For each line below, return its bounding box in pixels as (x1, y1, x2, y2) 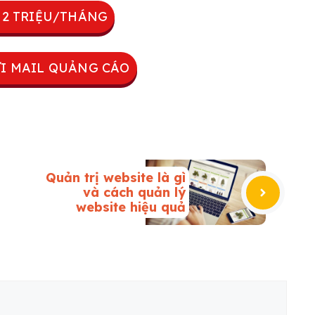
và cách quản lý (83, 184, 186, 201)
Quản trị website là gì (46, 169, 186, 186)
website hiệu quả (76, 199, 186, 216)
